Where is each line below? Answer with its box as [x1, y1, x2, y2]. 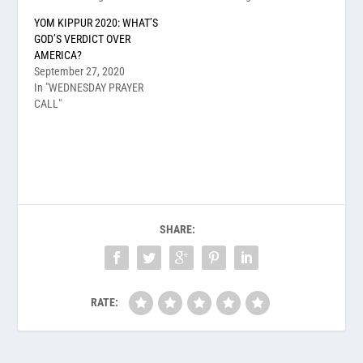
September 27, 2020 [34, 64, 126, 78]
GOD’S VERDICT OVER [34, 32, 131, 45]
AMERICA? [34, 48, 83, 62]
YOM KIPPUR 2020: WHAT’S [34, 15, 159, 29]
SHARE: [160, 222, 195, 236]
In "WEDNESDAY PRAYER [34, 80, 144, 94]
